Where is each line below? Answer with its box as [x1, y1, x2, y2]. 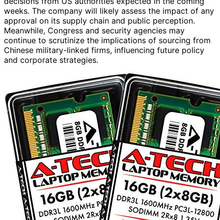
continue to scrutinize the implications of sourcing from [4, 35, 211, 45]
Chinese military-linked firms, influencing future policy [4, 45, 204, 55]
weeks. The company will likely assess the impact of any [4, 5, 214, 16]
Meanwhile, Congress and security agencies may [4, 25, 185, 35]
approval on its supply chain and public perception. [4, 15, 195, 26]
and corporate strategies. [4, 55, 98, 65]
